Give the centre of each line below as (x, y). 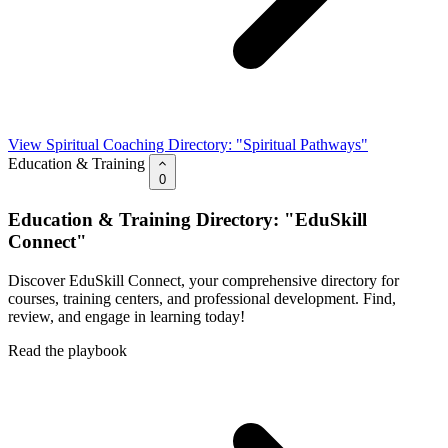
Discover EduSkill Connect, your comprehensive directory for (203, 280)
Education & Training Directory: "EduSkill (187, 219)
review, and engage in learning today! (126, 316)
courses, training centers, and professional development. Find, (202, 298)
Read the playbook (67, 350)
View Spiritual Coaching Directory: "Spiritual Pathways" (188, 145)
